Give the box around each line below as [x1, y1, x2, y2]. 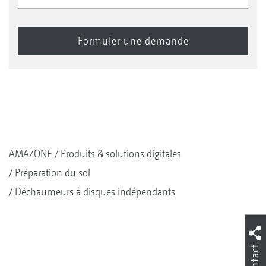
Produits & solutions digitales [61, 147, 181, 160]
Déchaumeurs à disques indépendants [15, 185, 175, 198]
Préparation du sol [15, 166, 90, 179]
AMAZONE [9, 147, 52, 160]
